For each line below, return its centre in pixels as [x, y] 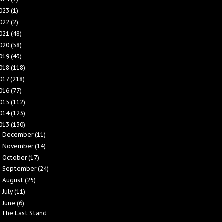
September [20, 169]
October [16, 157]
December [19, 135]
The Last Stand [24, 213]
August [14, 180]
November [19, 146]
